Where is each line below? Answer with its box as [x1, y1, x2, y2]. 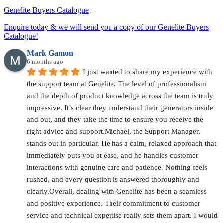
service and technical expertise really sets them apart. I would [27, 211, 218, 219]
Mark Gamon [27, 48, 73, 57]
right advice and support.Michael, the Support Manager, [27, 127, 200, 135]
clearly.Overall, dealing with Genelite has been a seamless [27, 187, 207, 195]
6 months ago [27, 57, 63, 65]
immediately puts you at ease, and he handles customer [27, 151, 198, 159]
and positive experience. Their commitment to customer [27, 199, 200, 207]
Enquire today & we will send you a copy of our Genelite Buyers [4, 22, 209, 31]
